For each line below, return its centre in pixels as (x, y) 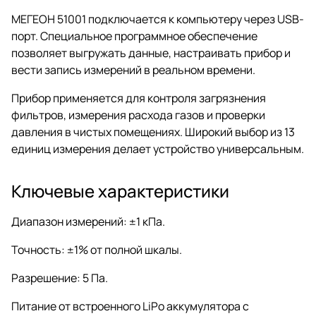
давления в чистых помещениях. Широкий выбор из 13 (153, 132)
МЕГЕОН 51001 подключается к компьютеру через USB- (158, 19)
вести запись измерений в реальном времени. (133, 69)
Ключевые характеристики (120, 190)
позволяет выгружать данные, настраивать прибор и (151, 53)
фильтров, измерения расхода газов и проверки (138, 115)
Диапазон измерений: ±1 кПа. (88, 221)
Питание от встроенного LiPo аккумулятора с (130, 306)
